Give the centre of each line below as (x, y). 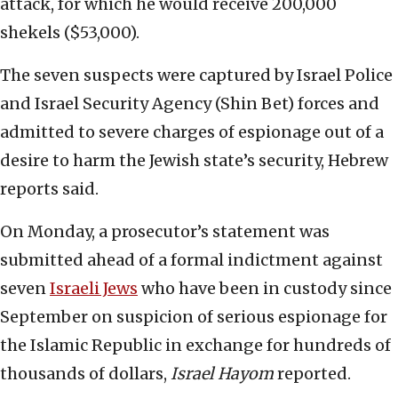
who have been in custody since (265, 289)
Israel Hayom (222, 374)
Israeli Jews (94, 289)
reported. (312, 374)
